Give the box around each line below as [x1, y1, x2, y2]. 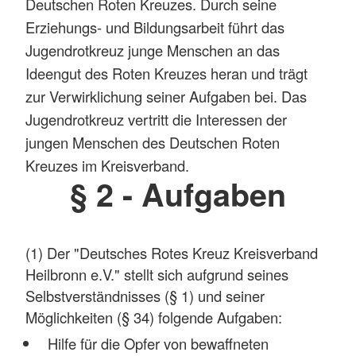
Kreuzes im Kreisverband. [25, 154, 189, 176]
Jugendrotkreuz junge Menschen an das [25, 39, 280, 60]
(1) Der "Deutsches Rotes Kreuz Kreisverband [25, 242, 318, 264]
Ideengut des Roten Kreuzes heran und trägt [25, 62, 308, 83]
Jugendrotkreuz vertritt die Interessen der [25, 108, 287, 130]
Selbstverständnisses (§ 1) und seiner [25, 285, 265, 307]
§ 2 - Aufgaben [70, 171, 286, 216]
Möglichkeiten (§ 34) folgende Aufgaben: [25, 307, 282, 328]
